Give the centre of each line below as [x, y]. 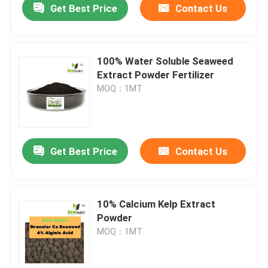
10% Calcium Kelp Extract [156, 204]
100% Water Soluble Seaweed [165, 61]
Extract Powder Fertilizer [156, 75]
